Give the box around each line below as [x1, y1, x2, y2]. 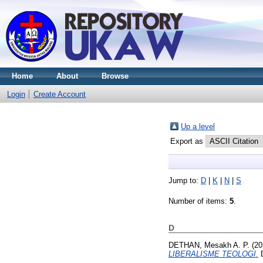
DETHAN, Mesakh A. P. [168, 240, 249, 249]
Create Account [33, 90, 86, 99]
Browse [102, 72, 129, 80]
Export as [170, 137, 205, 146]
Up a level [181, 122, 215, 131]
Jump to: [168, 176, 201, 185]
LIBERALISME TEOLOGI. [168, 249, 258, 258]
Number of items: [168, 197, 230, 205]
